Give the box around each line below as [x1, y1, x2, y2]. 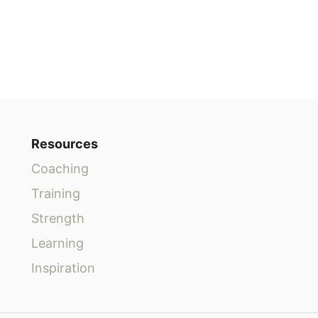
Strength [31, 210, 84, 226]
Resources [31, 136, 98, 151]
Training [31, 185, 80, 201]
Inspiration [31, 260, 95, 275]
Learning [31, 235, 84, 251]
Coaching [31, 160, 89, 176]
